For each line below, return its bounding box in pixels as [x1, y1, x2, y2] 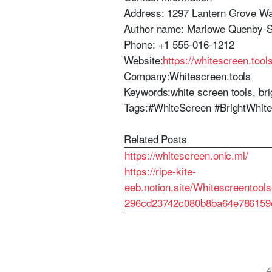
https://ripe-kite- [124, 163, 196, 178]
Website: [124, 52, 163, 67]
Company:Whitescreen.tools [124, 68, 251, 83]
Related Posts [124, 131, 188, 146]
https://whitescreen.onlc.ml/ [124, 148, 249, 163]
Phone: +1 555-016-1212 [124, 36, 234, 52]
